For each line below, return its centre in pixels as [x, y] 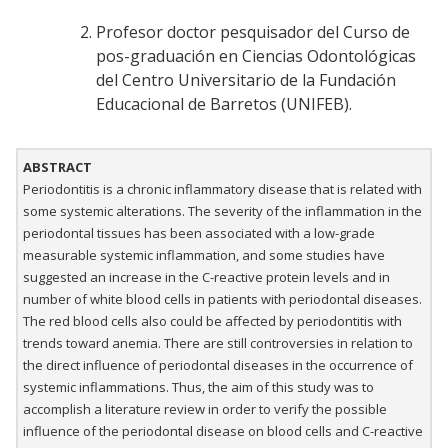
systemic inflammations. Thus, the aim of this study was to [198, 387]
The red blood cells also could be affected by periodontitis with [212, 321]
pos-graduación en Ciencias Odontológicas [256, 56]
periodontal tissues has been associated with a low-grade [199, 233]
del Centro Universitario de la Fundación [246, 80]
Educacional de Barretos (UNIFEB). [224, 104]
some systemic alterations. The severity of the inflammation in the [222, 211]
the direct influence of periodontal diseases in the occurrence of [218, 365]
